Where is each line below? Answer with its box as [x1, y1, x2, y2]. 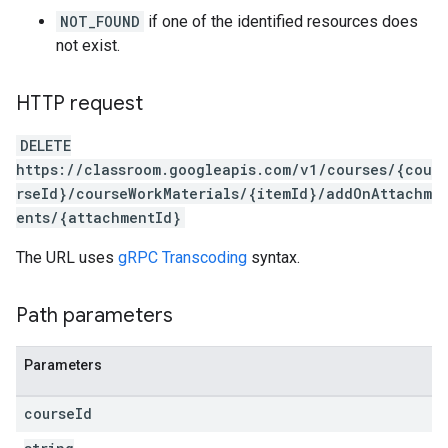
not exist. [56, 36, 120, 55]
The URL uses [16, 248, 118, 267]
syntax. [247, 248, 300, 267]
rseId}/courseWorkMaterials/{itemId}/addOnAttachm [16, 184, 432, 203]
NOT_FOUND [60, 12, 140, 31]
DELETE [20, 136, 71, 155]
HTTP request [16, 91, 143, 116]
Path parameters [16, 303, 173, 328]
